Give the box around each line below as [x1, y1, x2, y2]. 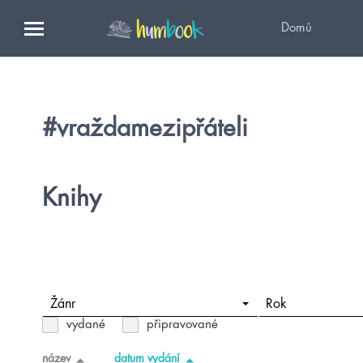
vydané [66, 318, 105, 331]
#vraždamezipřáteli [42, 116, 248, 140]
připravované [147, 318, 218, 331]
